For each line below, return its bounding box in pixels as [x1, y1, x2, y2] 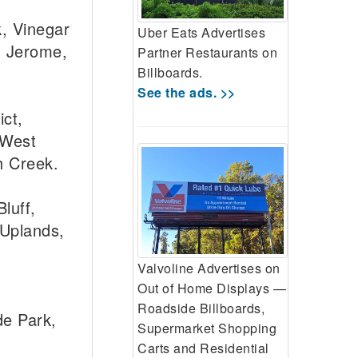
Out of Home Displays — [137, 278, 286, 297]
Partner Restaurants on [137, 42, 277, 62]
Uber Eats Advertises [137, 22, 265, 42]
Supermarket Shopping [137, 318, 276, 337]
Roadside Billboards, [137, 298, 265, 317]
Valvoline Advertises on [137, 258, 280, 277]
